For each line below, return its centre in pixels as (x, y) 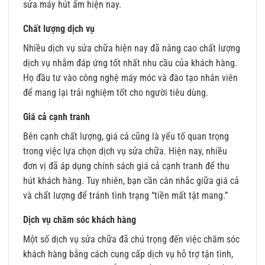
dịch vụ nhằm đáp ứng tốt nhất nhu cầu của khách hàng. (130, 63)
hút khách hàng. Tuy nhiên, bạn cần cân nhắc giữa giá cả (131, 181)
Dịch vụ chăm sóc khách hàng (80, 220)
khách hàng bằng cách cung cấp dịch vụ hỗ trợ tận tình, (128, 254)
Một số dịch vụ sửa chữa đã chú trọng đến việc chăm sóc (131, 240)
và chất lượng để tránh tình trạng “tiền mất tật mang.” (125, 196)
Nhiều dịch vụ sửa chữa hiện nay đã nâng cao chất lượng (132, 49)
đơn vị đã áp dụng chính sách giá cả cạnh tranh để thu (126, 166)
